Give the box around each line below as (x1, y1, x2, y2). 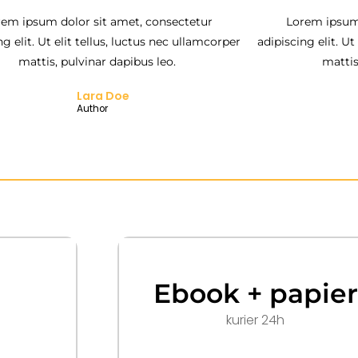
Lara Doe (77, 87, 130, 104)
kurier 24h (226, 310, 284, 329)
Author (77, 101, 109, 115)
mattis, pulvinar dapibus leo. (18, 54, 177, 69)
